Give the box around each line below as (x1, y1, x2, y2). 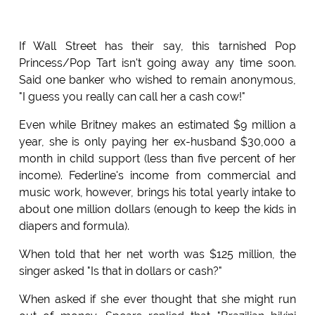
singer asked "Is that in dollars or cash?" (18, 264, 222, 278)
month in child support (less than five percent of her (18, 152, 297, 166)
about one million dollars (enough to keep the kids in (18, 202, 297, 217)
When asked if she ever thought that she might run (18, 292, 297, 307)
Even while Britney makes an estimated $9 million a (18, 118, 297, 132)
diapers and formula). (18, 219, 129, 233)
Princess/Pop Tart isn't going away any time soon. (18, 56, 297, 70)
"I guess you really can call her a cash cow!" (18, 90, 245, 104)
